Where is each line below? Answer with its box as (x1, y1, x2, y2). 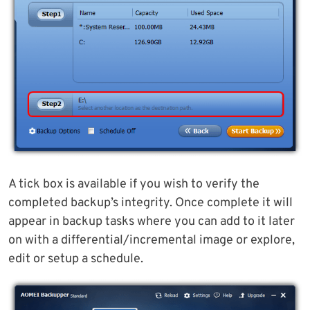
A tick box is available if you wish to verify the (8, 176, 259, 192)
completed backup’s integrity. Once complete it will (8, 195, 293, 211)
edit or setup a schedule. (8, 251, 143, 267)
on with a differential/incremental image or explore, (8, 232, 295, 248)
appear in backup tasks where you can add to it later (8, 214, 295, 230)
